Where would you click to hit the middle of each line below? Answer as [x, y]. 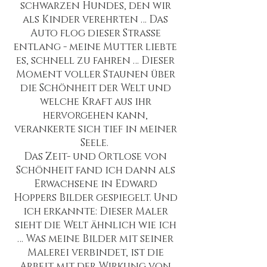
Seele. [95, 143]
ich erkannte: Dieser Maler [95, 211]
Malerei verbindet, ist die [95, 252]
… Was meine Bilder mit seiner [95, 239]
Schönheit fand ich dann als [95, 170]
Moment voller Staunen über [95, 74]
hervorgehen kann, [95, 115]
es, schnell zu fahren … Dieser [95, 60]
